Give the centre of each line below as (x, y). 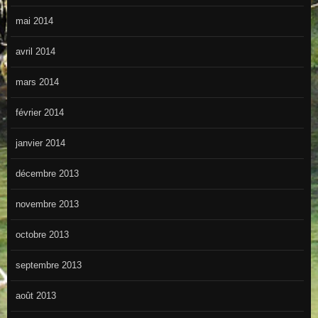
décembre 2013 (47, 174)
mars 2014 (37, 82)
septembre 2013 (48, 265)
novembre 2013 (47, 204)
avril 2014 (35, 52)
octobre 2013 (42, 235)
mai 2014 (34, 21)
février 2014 (39, 113)
